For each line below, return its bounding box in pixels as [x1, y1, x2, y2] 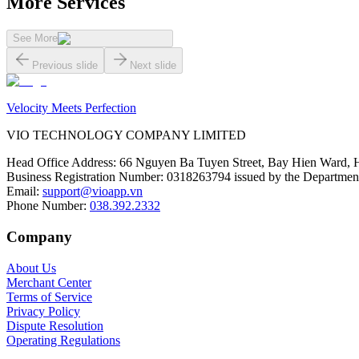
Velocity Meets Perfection [6, 101, 136, 115]
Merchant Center [6, 275, 91, 289]
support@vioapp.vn [42, 184, 143, 199]
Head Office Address [6, 155, 113, 170]
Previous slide [32, 59, 98, 72]
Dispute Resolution [6, 318, 103, 333]
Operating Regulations [6, 333, 120, 347]
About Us [6, 260, 56, 275]
